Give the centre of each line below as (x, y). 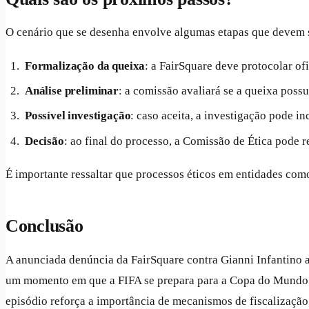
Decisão (44, 141)
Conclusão (44, 226)
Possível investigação (78, 116)
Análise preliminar (72, 91)
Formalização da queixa (85, 66)
